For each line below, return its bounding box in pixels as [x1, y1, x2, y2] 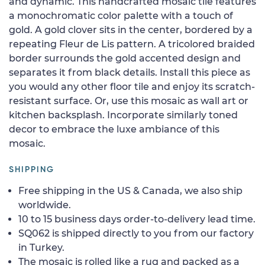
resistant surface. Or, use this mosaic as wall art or [9, 95, 248, 106]
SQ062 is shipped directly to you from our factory [18, 227, 254, 239]
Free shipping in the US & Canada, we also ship [18, 185, 243, 196]
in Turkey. [18, 241, 64, 253]
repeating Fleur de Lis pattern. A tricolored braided [9, 38, 255, 50]
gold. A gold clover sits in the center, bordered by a [9, 24, 253, 35]
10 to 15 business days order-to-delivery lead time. [18, 213, 256, 225]
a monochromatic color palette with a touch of [9, 9, 233, 21]
